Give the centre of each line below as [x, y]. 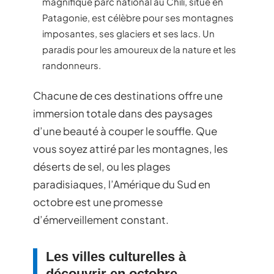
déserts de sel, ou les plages [102, 166]
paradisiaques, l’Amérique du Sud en [122, 184]
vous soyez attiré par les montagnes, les [131, 149]
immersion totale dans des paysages [123, 113]
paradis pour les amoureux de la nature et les [139, 49]
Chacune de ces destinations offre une [128, 95]
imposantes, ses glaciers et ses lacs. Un [128, 33]
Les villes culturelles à [116, 257]
